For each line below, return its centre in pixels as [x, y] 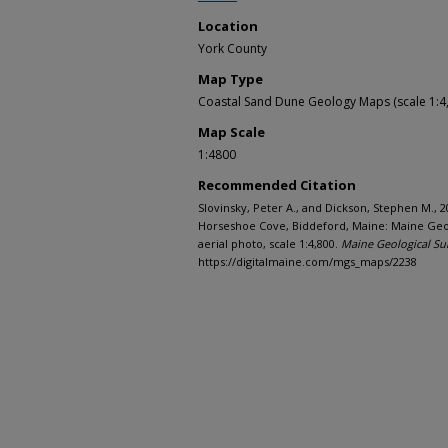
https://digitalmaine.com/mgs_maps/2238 [307, 262]
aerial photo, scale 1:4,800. [269, 244]
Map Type [230, 79]
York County [232, 49]
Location [228, 26]
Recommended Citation [277, 185]
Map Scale [231, 132]
